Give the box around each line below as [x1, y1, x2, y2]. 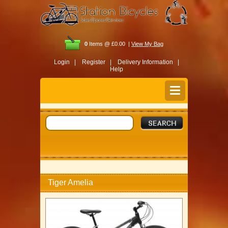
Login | [53, 58, 76, 66]
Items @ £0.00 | [88, 40, 130, 47]
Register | [81, 58, 111, 66]
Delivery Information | [117, 58, 179, 66]
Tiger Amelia [48, 178, 93, 187]
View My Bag [131, 40, 163, 47]
